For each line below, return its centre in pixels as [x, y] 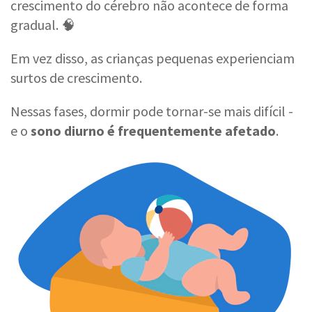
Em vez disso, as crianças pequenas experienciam [153, 58]
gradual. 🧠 [43, 24]
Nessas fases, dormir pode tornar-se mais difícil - [152, 111]
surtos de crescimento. [76, 77]
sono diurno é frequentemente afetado [153, 130]
